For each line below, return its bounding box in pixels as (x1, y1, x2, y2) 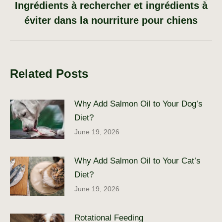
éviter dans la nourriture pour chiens (24, 14, 198, 26)
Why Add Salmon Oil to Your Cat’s (74, 156, 201, 166)
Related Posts (10, 66, 88, 80)
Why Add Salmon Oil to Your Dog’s (74, 99, 203, 109)
